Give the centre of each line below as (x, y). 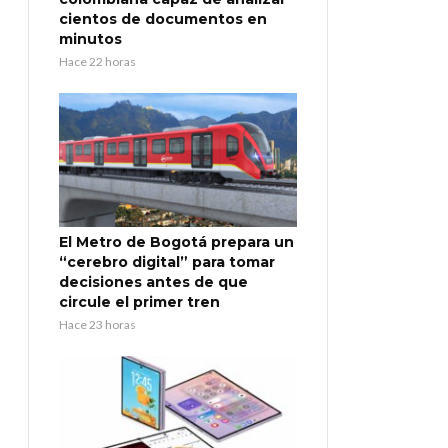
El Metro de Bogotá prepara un (176, 242)
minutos (90, 39)
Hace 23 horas (97, 325)
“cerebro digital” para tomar (167, 262)
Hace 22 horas (97, 62)
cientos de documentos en (163, 19)
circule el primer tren (139, 302)
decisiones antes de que (153, 282)
